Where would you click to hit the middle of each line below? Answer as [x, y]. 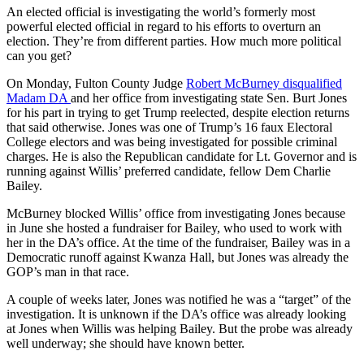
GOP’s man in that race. [68, 272]
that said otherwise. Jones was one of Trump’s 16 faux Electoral [169, 128]
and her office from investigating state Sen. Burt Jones [209, 98]
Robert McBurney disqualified [264, 84]
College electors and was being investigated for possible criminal [172, 142]
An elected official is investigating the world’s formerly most [161, 12]
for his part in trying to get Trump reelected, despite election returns [178, 113]
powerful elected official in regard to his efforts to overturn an [164, 27]
